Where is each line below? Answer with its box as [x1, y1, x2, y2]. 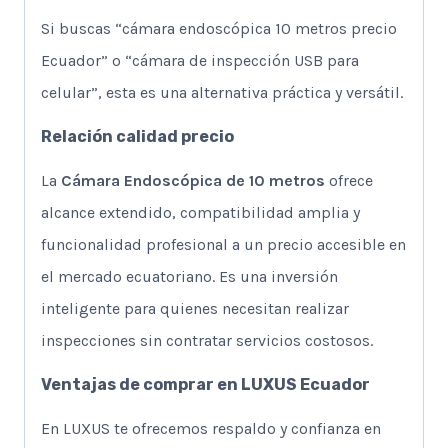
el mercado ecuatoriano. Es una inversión [41, 266, 338, 286]
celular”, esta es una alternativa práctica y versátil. [41, 82, 403, 102]
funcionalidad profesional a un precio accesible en [41, 234, 406, 254]
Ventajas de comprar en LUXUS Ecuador [41, 374, 370, 394]
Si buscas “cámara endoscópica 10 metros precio [41, 18, 397, 38]
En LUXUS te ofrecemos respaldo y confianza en [41, 418, 381, 438]
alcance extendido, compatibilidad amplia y [41, 202, 360, 222]
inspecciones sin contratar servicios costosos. [41, 330, 373, 350]
